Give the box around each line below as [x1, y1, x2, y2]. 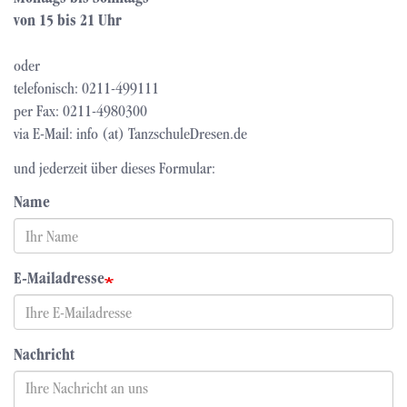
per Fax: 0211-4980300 [14, 102, 147, 121]
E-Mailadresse [14, 269, 104, 288]
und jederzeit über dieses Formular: [14, 158, 215, 177]
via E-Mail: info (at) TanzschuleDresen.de [14, 124, 247, 144]
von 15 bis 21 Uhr [14, 11, 122, 30]
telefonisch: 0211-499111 [14, 79, 159, 98]
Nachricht [14, 345, 74, 364]
